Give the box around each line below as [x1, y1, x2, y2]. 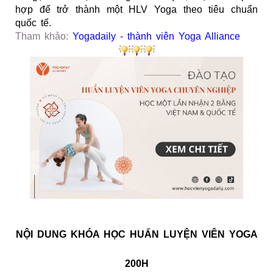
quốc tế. [15, 18, 51, 29]
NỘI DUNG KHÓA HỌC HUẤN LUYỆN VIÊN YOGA [15, 229, 258, 239]
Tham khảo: [15, 31, 73, 42]
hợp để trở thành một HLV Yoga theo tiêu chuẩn [15, 4, 258, 15]
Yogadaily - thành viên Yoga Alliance [73, 31, 240, 42]
